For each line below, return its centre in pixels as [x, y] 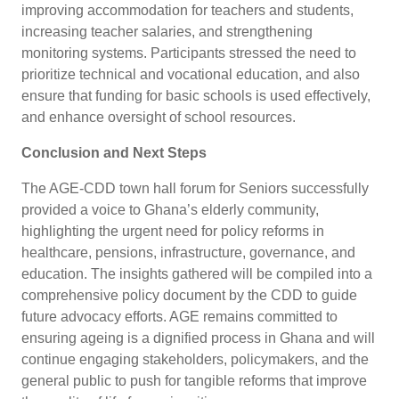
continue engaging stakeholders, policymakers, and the [195, 359]
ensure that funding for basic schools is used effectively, [196, 95]
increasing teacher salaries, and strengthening [167, 31]
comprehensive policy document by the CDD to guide [189, 295]
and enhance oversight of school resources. [159, 117]
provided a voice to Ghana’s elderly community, [170, 209]
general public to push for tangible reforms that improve [194, 380]
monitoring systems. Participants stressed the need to [189, 53]
